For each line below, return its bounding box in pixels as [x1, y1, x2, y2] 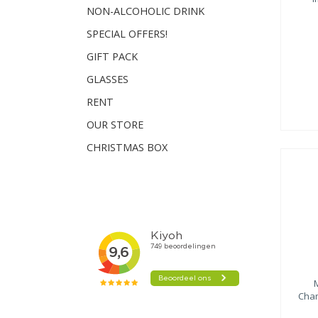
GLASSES [87, 72, 128, 86]
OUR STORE [87, 118, 143, 131]
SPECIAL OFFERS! [87, 27, 168, 40]
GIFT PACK [87, 50, 138, 63]
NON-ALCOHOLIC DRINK [87, 4, 204, 18]
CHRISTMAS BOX [87, 141, 168, 154]
